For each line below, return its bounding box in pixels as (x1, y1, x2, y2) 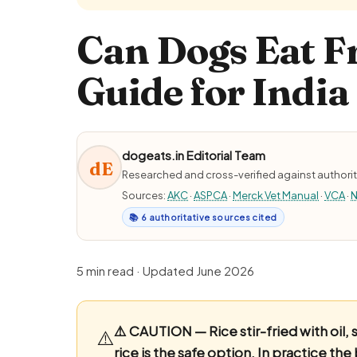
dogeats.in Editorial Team (122, 147, 265, 163)
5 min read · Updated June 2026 (76, 263, 254, 278)
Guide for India (76, 68, 349, 115)
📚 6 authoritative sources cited (129, 212, 277, 222)
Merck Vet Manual (233, 189, 319, 202)
